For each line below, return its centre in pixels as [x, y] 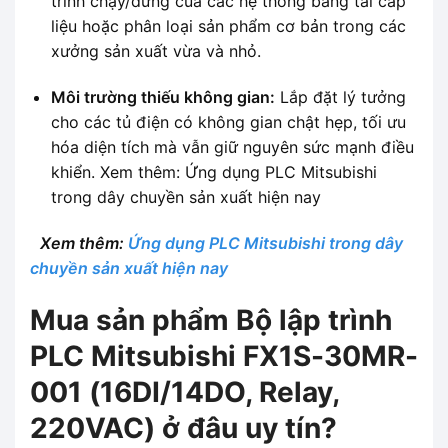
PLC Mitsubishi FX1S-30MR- [224, 355]
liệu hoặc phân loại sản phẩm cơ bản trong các [228, 26]
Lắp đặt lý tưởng [340, 96]
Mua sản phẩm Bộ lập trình [211, 319]
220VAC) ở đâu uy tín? [183, 427]
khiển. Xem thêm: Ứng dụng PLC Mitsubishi [213, 171]
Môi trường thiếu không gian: [162, 96]
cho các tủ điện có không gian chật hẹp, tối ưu [228, 121]
